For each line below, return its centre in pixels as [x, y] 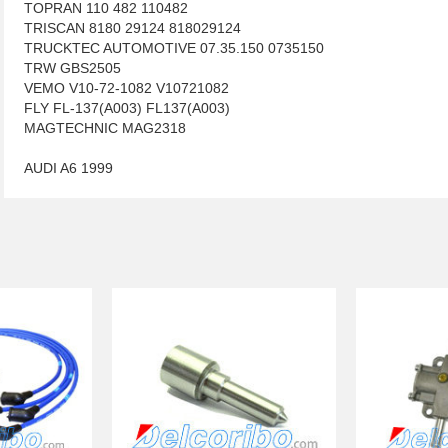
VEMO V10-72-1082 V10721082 [126, 88]
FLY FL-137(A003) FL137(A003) [127, 108]
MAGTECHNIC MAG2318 [105, 128]
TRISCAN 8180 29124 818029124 [132, 28]
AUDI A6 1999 [68, 168]
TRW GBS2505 [72, 68]
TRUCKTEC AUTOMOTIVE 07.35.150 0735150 [174, 48]
